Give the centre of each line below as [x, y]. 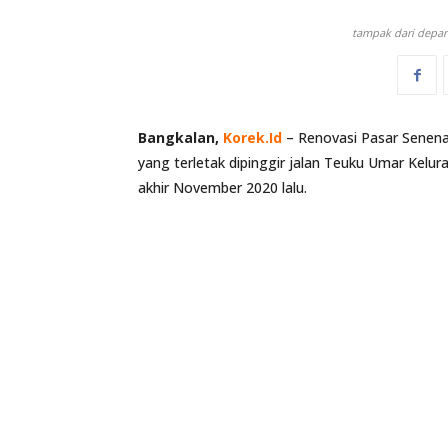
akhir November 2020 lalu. [222, 188]
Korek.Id [252, 138]
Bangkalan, [180, 138]
